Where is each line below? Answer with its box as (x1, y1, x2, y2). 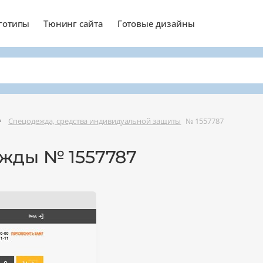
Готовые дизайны (117, 17, 195, 29)
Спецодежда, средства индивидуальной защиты (8, 115, 181, 126)
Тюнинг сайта (43, 17, 103, 29)
